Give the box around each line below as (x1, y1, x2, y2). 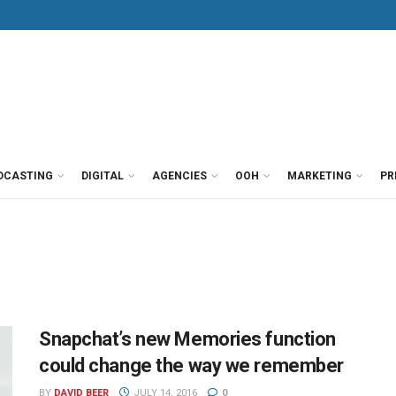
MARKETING (287, 170, 352, 182)
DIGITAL (81, 170, 124, 182)
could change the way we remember (39, 354, 344, 377)
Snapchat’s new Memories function (39, 328, 336, 350)
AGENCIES (152, 170, 207, 182)
